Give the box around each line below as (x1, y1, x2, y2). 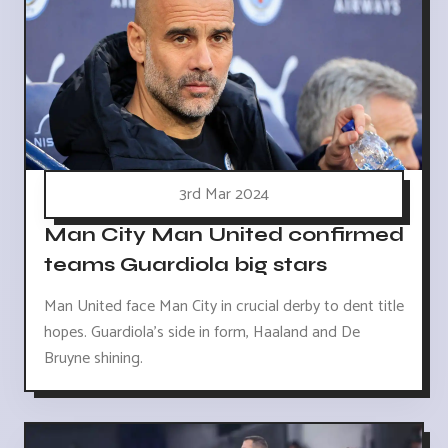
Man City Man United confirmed (44, 221, 404, 247)
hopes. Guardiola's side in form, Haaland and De (44, 319, 360, 347)
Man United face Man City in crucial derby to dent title (44, 293, 404, 321)
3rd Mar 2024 (179, 181, 269, 209)
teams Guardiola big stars (44, 251, 327, 277)
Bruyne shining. (44, 345, 143, 373)
